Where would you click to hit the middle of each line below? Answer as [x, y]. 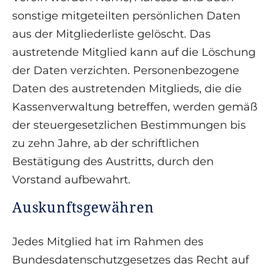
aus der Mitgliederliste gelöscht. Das [111, 34]
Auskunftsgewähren [83, 207]
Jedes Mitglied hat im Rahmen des [108, 242]
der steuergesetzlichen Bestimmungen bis [129, 125]
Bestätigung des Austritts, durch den [113, 162]
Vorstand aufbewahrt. [71, 180]
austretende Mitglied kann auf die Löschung [134, 53]
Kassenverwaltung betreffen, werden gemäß [135, 107]
